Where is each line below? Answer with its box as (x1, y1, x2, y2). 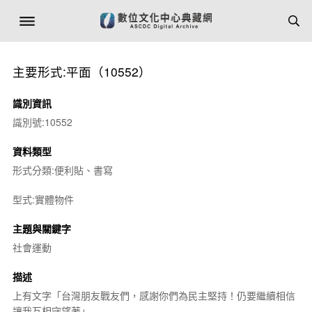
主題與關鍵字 (12, 221, 71, 235)
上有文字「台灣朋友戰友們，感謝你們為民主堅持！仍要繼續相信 (12, 288, 295, 302)
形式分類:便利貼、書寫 (12, 163, 113, 177)
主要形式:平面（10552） (12, 63, 151, 80)
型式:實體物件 (12, 192, 74, 206)
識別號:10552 (12, 115, 72, 129)
